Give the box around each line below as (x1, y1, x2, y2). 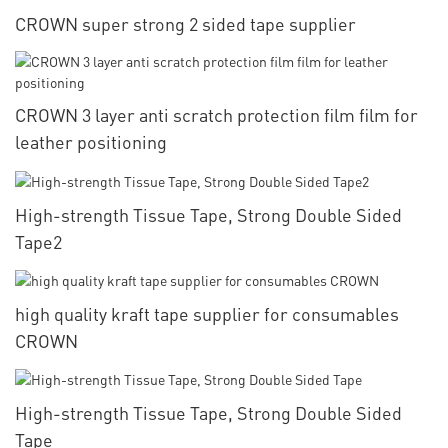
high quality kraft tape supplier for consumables (15, 302, 399, 326)
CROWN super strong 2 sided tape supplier (15, 12, 356, 36)
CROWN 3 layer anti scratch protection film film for (15, 103, 418, 127)
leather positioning (15, 130, 167, 154)
